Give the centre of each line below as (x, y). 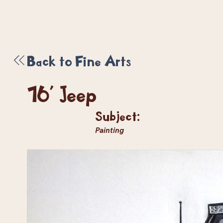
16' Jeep (61, 93)
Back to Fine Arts (79, 60)
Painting (110, 130)
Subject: (118, 115)
